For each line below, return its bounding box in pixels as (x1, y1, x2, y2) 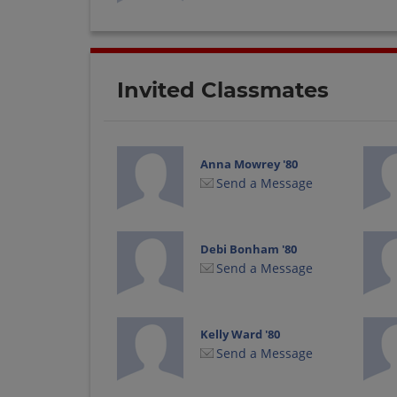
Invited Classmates (117, 77, 329, 104)
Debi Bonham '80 (199, 240, 297, 257)
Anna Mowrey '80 (199, 155, 298, 172)
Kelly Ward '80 (199, 325, 280, 342)
